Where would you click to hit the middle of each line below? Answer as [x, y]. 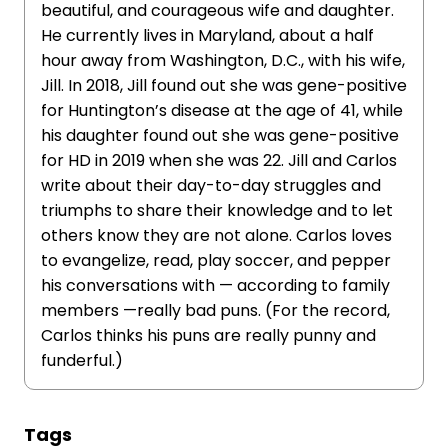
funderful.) [82, 360]
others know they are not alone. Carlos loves [216, 235]
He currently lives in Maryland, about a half [207, 35]
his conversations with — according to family [215, 285]
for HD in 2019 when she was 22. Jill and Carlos [219, 160]
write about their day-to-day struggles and [211, 185]
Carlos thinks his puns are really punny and [208, 335]
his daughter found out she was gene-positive [220, 135]
